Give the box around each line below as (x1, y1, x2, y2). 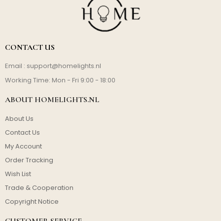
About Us (5, 113, 34, 123)
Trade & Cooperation (5, 183, 74, 192)
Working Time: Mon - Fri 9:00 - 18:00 (5, 75, 115, 85)
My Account (5, 141, 42, 151)
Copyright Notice (5, 196, 59, 206)
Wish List (5, 169, 31, 179)
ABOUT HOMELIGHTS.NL (5, 94, 99, 105)
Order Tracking (5, 155, 53, 165)
